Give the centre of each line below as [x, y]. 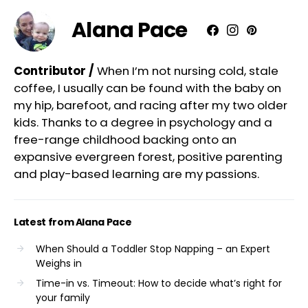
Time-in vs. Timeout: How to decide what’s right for [159, 283]
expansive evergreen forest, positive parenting [148, 156]
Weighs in [59, 263]
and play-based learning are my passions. [136, 174]
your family [63, 297]
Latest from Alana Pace [73, 222]
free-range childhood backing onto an [125, 139]
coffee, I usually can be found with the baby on [147, 88]
